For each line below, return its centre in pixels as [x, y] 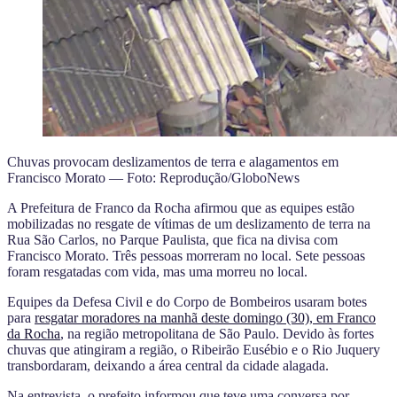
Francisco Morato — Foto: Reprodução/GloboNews [153, 177]
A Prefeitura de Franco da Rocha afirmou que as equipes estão [181, 207]
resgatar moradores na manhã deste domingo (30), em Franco [205, 317]
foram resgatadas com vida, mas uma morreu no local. [157, 271]
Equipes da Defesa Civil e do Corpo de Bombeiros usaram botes [187, 301]
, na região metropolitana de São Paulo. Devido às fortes [217, 333]
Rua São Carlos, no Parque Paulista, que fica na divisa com [172, 239]
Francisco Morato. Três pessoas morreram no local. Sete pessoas [186, 255]
